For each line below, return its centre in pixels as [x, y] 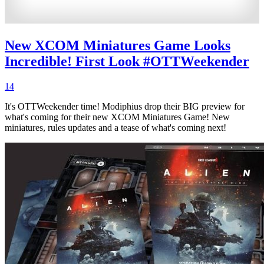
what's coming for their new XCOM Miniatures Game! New [117, 117]
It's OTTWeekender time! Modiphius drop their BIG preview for [125, 107]
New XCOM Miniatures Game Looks [118, 46]
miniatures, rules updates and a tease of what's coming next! [115, 128]
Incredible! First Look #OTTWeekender [127, 62]
